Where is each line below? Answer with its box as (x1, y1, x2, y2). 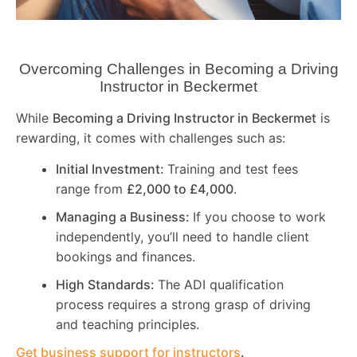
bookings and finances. (56, 249, 195, 265)
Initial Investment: (56, 161, 167, 178)
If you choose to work (193, 209, 326, 226)
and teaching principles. (56, 316, 199, 333)
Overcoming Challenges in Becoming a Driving (18, 60, 339, 77)
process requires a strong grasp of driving (56, 296, 311, 313)
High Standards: (56, 277, 158, 293)
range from (56, 181, 127, 198)
